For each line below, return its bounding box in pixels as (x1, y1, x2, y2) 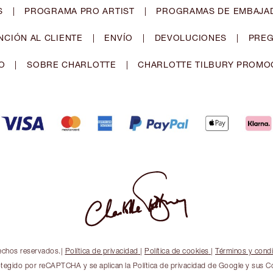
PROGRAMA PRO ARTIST (24, 5, 135, 16)
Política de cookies (144, 246, 209, 256)
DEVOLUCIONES (154, 32, 227, 43)
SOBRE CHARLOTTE (27, 59, 116, 70)
